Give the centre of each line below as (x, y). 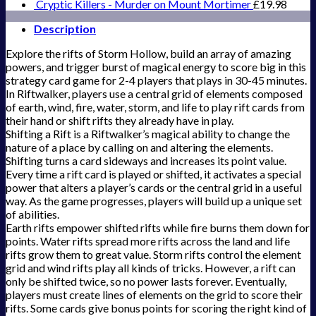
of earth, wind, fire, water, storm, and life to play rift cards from (155, 107)
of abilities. (32, 214)
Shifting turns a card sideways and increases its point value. (146, 161)
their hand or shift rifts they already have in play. (120, 121)
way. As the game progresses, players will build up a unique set (154, 201)
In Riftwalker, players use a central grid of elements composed (154, 94)
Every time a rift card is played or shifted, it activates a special (153, 174)
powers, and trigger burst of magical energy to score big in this (156, 67)
